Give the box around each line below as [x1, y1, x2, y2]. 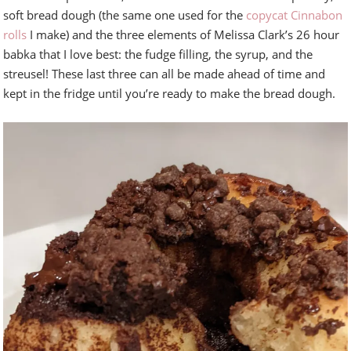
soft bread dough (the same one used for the [3, 7, 247, 24]
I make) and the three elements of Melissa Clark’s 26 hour [27, 27, 340, 43]
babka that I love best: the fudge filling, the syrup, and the [3, 46, 313, 63]
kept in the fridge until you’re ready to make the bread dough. [3, 85, 336, 102]
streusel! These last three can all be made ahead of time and [3, 66, 326, 82]
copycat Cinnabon [246, 7, 343, 24]
